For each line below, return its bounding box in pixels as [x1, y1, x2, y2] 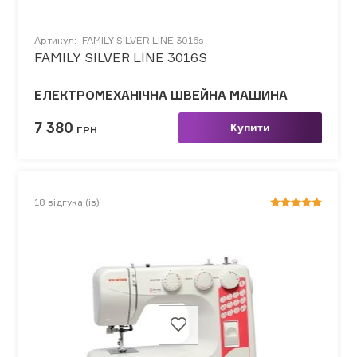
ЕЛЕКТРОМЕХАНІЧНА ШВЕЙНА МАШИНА [34, 87, 288, 103]
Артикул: [34, 33, 79, 46]
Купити [229, 120, 270, 134]
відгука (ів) [48, 195, 100, 208]
